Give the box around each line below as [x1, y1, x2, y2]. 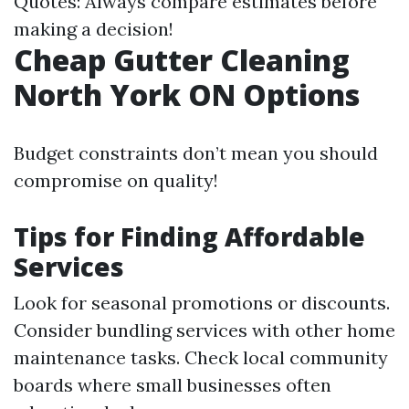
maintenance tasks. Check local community [14, 346, 388, 369]
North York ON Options [14, 75, 360, 114]
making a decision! [14, 17, 173, 40]
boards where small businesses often [14, 373, 331, 396]
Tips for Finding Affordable [14, 219, 365, 254]
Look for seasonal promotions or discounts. [14, 291, 390, 314]
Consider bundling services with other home [14, 319, 395, 341]
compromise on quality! [14, 169, 218, 192]
